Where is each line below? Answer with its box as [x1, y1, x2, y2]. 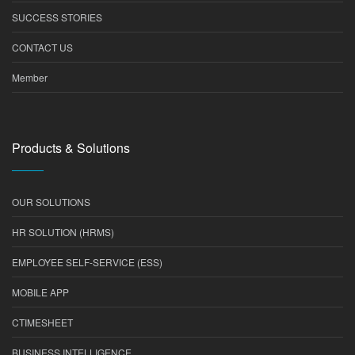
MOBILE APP [12, 285, 69, 299]
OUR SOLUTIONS [12, 195, 90, 208]
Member [12, 71, 48, 84]
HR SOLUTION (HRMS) [12, 225, 114, 239]
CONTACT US [12, 40, 73, 54]
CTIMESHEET [12, 315, 73, 329]
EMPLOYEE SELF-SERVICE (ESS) [12, 255, 162, 269]
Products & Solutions [12, 139, 130, 157]
